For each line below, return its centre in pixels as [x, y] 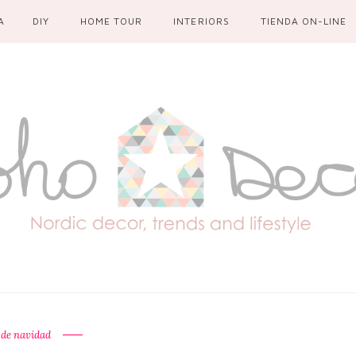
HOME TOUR [112, 21]
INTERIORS [201, 21]
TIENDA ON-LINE [303, 21]
